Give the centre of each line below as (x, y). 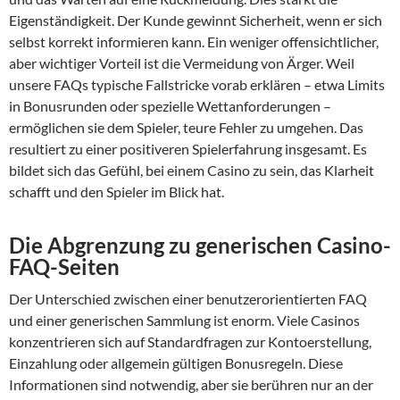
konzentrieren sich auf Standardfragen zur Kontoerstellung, (190, 342)
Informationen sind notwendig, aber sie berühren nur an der (191, 385)
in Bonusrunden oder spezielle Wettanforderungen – (170, 106)
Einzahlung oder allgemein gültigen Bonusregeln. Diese (176, 363)
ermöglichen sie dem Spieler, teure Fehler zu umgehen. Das (186, 128)
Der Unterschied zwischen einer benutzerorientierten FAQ (188, 299)
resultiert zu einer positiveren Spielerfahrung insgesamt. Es (188, 149)
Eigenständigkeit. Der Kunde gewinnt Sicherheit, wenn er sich (196, 21)
